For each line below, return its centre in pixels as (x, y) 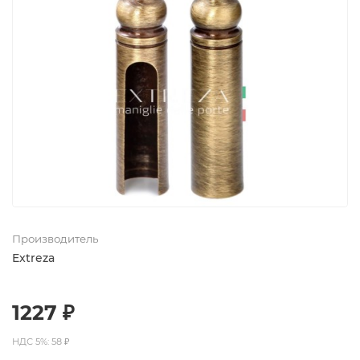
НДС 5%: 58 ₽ (41, 341)
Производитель (55, 238)
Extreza (33, 258)
